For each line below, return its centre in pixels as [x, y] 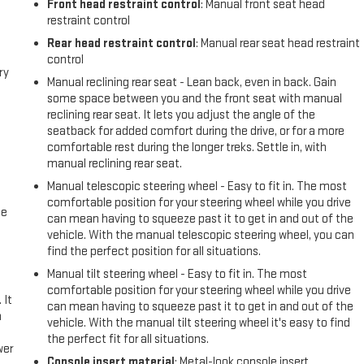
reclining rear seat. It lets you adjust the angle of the [182, 115]
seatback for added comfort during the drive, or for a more [196, 132]
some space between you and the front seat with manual [195, 99]
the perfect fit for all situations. [128, 340]
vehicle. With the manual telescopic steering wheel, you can [201, 236]
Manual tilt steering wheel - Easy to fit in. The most [178, 275]
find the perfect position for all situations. [154, 252]
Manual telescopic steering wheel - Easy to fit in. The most [197, 187]
